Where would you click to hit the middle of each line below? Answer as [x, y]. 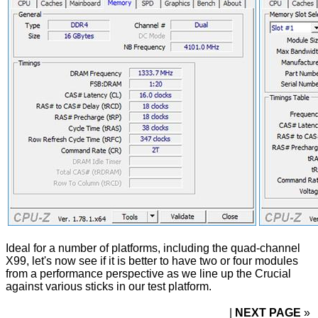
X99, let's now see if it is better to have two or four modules [152, 261]
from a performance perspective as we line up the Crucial [148, 274]
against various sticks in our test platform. [109, 287]
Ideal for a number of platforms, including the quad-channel [153, 248]
